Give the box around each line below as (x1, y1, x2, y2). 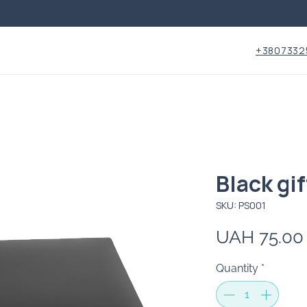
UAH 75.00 (215, 227, 304, 248)
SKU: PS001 (215, 199, 266, 212)
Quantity (215, 262, 258, 275)
